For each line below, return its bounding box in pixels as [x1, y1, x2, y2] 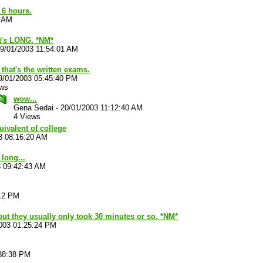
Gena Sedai [14, 103, 53, 112]
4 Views [14, 112, 41, 121]
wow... [14, 95, 37, 103]
